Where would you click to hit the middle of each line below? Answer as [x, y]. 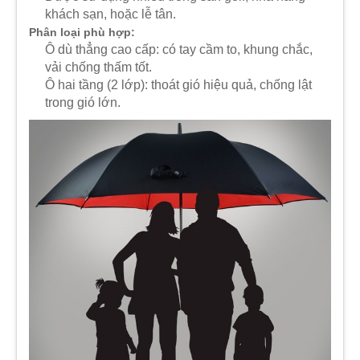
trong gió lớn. [83, 102]
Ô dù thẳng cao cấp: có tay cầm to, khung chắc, [179, 49]
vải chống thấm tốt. [98, 67]
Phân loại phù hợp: [82, 32]
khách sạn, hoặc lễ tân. [110, 14]
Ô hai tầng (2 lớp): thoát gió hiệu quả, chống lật [178, 84]
